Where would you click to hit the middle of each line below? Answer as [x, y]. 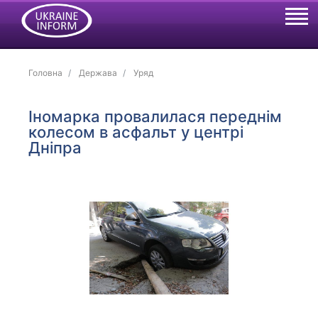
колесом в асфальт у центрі [136, 132]
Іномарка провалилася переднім [155, 116]
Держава [98, 73]
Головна [46, 73]
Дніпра [55, 148]
